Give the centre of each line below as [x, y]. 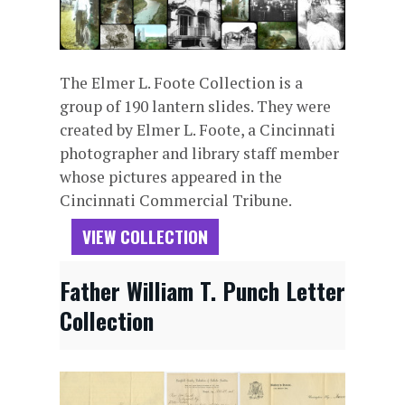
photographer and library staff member [199, 153]
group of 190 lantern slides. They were [195, 106]
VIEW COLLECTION [145, 236]
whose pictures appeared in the [170, 176]
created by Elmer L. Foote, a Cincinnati [197, 129]
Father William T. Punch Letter [202, 290]
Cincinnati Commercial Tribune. [175, 200]
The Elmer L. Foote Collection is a [181, 82]
